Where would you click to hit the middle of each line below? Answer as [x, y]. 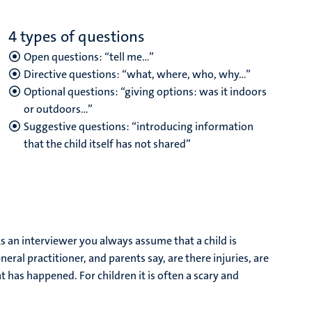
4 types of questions [77, 37]
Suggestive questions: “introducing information [139, 126]
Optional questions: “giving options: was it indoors [145, 92]
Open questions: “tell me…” [89, 57]
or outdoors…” [58, 109]
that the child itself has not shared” [107, 144]
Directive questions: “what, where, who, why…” [137, 74]
